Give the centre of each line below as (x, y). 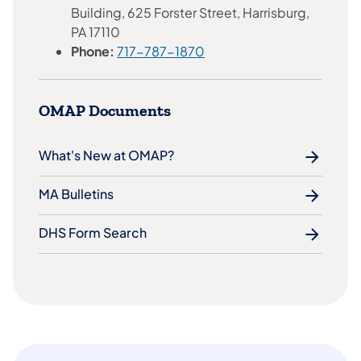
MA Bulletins (76, 193)
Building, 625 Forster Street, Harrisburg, (190, 13)
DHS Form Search (93, 232)
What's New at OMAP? (106, 155)
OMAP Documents (105, 111)
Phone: (93, 52)
